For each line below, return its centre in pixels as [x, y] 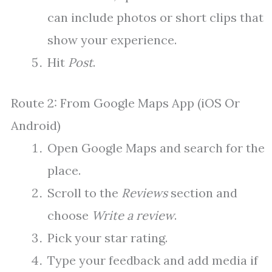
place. [64, 171]
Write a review [133, 216]
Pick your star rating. [107, 238]
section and [202, 193]
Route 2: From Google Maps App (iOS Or [125, 103]
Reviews [144, 193]
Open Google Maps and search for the [156, 148]
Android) [36, 126]
